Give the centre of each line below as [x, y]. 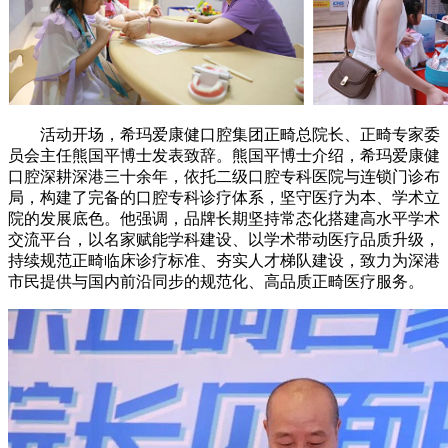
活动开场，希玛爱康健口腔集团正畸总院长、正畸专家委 [224, 134]
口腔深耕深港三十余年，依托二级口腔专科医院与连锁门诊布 [224, 176]
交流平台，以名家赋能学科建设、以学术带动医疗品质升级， [224, 239]
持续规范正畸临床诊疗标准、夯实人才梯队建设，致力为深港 [224, 260]
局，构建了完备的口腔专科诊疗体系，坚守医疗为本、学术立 [224, 197]
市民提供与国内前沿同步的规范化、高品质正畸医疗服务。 [216, 281]
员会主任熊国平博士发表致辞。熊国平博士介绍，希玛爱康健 [224, 155]
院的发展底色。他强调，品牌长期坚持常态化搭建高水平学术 [224, 218]
